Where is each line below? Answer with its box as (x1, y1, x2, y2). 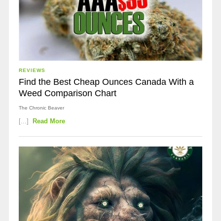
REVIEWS (18, 68, 45, 73)
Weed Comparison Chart (18, 88, 116, 98)
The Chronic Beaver (18, 105, 64, 110)
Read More (33, 117, 66, 125)
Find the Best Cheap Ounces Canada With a (18, 77, 194, 87)
